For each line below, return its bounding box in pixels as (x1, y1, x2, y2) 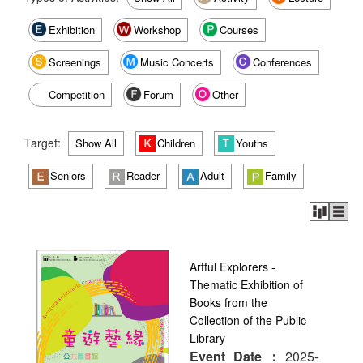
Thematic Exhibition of (190, 275, 303, 293)
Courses (220, 21, 258, 37)
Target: (24, 134, 64, 151)
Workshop (134, 21, 181, 37)
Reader (126, 168, 160, 184)
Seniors (50, 168, 86, 184)
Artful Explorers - (190, 258, 275, 275)
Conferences (253, 53, 312, 70)
